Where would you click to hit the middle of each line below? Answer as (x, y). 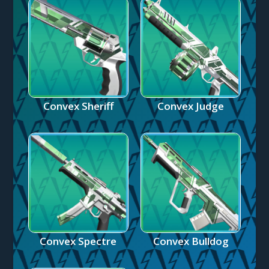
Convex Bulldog (191, 241)
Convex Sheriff (78, 106)
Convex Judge (191, 106)
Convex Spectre (78, 241)
